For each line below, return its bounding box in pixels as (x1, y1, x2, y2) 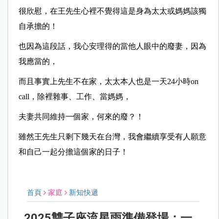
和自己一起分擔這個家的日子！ (18, 148, 128, 156)
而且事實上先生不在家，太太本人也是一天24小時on (18, 77, 198, 86)
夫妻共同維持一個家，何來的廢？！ (18, 112, 144, 121)
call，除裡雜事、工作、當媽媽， (18, 92, 131, 101)
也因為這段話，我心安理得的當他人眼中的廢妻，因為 (18, 42, 206, 51)
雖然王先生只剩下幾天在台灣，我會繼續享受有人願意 (18, 132, 206, 141)
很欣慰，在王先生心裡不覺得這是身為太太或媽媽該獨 (18, 7, 206, 16)
